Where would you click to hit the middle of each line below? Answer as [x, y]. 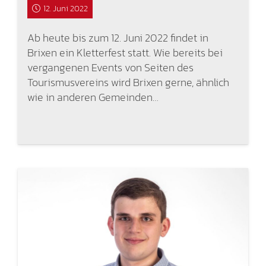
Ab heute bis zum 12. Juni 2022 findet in [118, 37]
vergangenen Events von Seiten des [110, 67]
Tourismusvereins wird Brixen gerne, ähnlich [128, 82]
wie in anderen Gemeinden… [93, 97]
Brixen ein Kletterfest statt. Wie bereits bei [125, 52]
